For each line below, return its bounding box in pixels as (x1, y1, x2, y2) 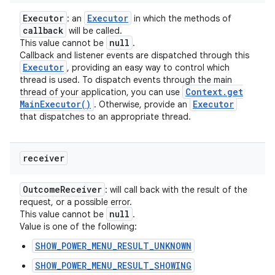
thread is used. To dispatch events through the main (20, 74, 232, 85)
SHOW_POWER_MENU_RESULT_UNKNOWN (35, 240, 192, 252)
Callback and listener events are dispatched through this (20, 50, 249, 61)
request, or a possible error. (20, 196, 132, 207)
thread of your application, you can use (20, 87, 182, 98)
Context (185, 86, 222, 98)
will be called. (66, 25, 122, 36)
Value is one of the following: (20, 221, 137, 232)
